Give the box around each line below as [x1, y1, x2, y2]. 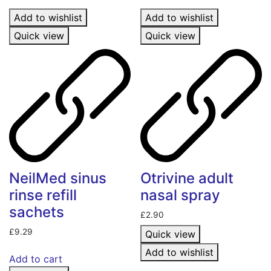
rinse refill [9, 186, 77, 204]
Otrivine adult [140, 169, 234, 187]
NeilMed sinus [9, 169, 106, 187]
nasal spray [140, 186, 221, 204]
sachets [9, 203, 64, 221]
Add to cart [9, 252, 62, 265]
